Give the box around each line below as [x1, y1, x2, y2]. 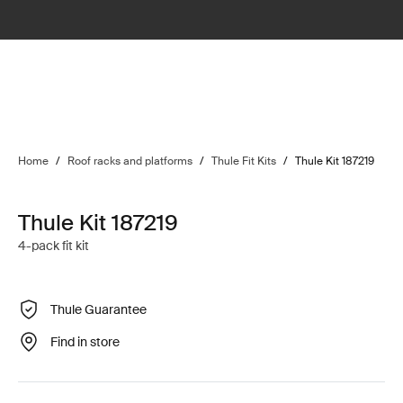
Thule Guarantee [50, 300, 147, 318]
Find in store [50, 333, 120, 350]
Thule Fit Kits [211, 154, 276, 168]
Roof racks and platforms [67, 154, 193, 168]
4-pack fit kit [18, 237, 89, 254]
